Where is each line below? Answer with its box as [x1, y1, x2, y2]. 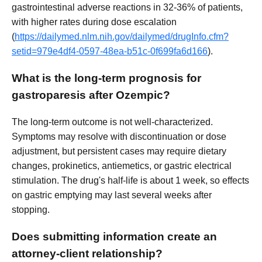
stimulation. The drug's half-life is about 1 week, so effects [12, 175, 249, 185]
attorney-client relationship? [12, 247, 163, 260]
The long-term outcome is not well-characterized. [12, 116, 213, 127]
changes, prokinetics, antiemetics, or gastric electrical [12, 160, 232, 171]
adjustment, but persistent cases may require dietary [12, 146, 226, 156]
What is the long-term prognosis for [12, 72, 201, 85]
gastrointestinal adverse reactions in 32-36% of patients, [12, 2, 243, 13]
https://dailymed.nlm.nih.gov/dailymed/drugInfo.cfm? [15, 32, 229, 42]
